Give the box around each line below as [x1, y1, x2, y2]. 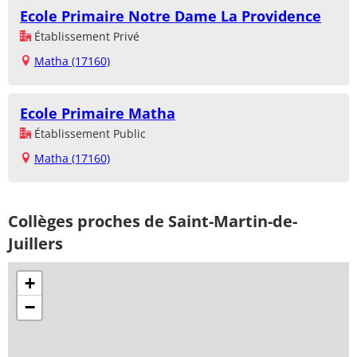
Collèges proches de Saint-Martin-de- [8, 210, 297, 233]
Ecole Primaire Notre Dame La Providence [20, 6, 321, 26]
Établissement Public [31, 126, 146, 142]
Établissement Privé [31, 29, 139, 45]
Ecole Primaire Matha [20, 104, 175, 124]
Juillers [8, 233, 63, 255]
